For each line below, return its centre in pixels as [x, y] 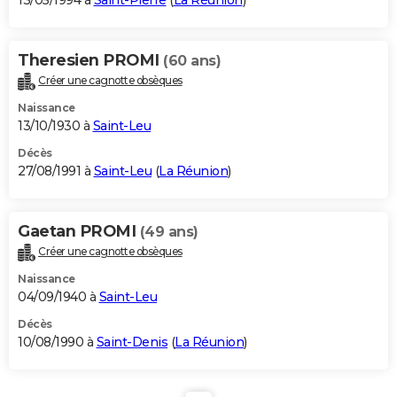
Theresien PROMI [90, 61]
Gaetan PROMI [79, 232]
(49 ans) [169, 232]
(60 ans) [192, 61]
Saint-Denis [132, 342]
